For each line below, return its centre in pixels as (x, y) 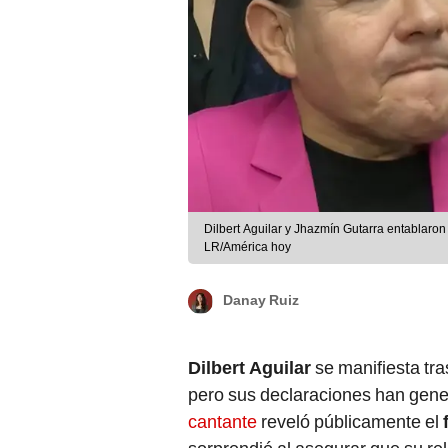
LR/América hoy (247, 247)
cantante (222, 422)
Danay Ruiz (261, 300)
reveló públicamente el (350, 422)
